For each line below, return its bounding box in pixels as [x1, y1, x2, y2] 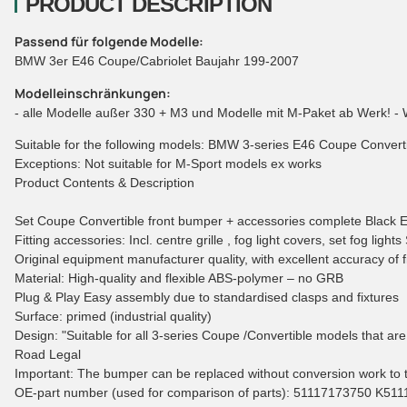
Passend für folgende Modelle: [15, 32, 203, 50]
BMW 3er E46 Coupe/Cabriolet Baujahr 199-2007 [15, 53, 299, 68]
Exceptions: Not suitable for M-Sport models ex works [15, 155, 322, 171]
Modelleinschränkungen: [15, 84, 171, 102]
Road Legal [15, 346, 81, 362]
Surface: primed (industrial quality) [15, 308, 212, 323]
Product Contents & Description [15, 174, 194, 190]
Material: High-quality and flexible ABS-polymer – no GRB [15, 270, 343, 285]
